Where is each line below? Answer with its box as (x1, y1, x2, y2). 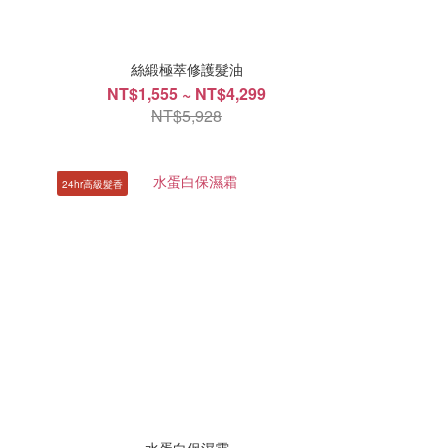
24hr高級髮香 (62, 176, 124, 191)
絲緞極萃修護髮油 (130, 58, 243, 79)
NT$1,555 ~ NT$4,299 (107, 81, 267, 105)
